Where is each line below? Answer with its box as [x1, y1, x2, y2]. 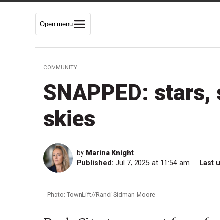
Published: [77, 159, 113, 167]
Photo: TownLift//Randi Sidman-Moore [47, 191, 155, 198]
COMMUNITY [43, 64, 77, 71]
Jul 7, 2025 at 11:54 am [115, 159, 192, 167]
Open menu [40, 20, 73, 27]
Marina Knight [86, 149, 134, 158]
